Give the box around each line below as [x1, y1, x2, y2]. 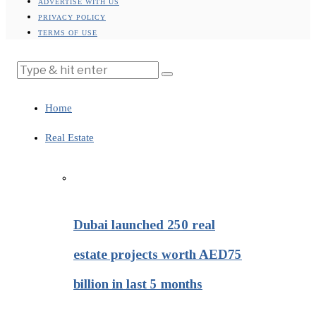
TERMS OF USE [38, 28, 97, 37]
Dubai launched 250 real [73, 217, 215, 232]
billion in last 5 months [73, 276, 202, 291]
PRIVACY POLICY [38, 13, 106, 21]
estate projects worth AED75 [73, 247, 242, 262]
